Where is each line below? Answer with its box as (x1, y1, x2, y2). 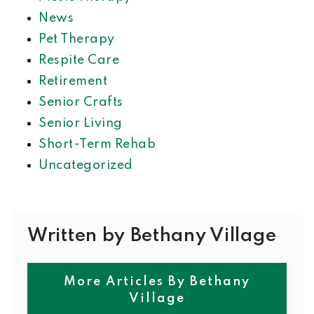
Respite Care (39, 54, 119, 67)
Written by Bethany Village (27, 226, 277, 245)
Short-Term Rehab (39, 138, 156, 151)
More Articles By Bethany (64, 275, 250, 288)
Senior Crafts (39, 96, 123, 109)
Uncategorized (39, 159, 133, 172)
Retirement (39, 75, 107, 88)
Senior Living (39, 117, 123, 130)
